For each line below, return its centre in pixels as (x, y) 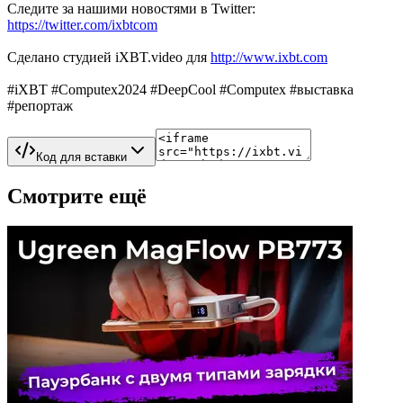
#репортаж (40, 105)
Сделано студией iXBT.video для (109, 57)
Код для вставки (81, 157)
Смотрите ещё (77, 196)
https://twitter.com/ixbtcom (82, 24)
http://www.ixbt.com (269, 57)
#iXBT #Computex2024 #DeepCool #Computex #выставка (180, 89)
